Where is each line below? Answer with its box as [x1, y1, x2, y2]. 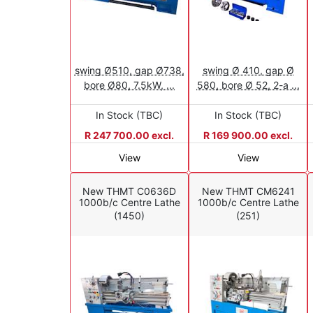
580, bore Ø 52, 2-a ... [196, 78, 300, 91]
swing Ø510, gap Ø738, [74, 64, 184, 76]
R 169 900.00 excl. [203, 129, 293, 141]
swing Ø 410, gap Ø [202, 64, 294, 76]
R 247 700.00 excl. [85, 129, 174, 141]
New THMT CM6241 [201, 185, 295, 198]
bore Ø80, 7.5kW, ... [84, 78, 175, 91]
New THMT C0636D [82, 185, 176, 198]
